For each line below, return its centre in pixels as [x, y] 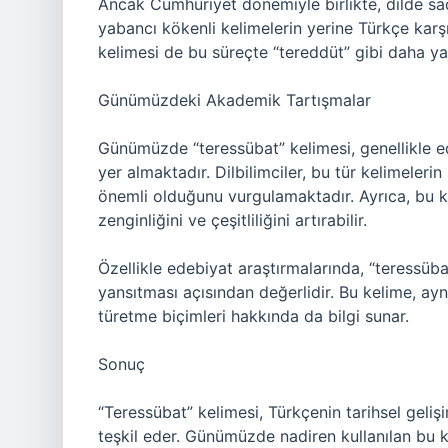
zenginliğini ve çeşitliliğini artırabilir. [232, 220]
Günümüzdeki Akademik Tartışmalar [234, 100]
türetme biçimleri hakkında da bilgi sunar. [253, 316]
